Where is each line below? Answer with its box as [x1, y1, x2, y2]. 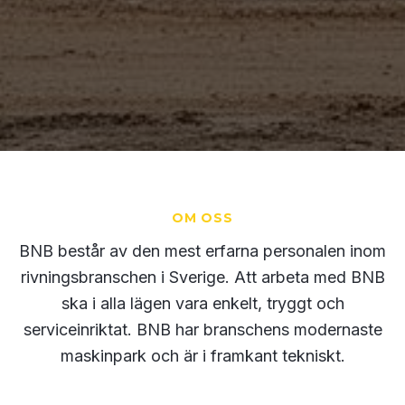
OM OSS [172, 210, 233, 227]
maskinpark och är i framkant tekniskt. [60, 346, 345, 366]
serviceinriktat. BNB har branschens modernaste [23, 320, 382, 340]
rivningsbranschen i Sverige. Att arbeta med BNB [20, 268, 385, 287]
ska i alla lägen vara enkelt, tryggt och [61, 294, 344, 314]
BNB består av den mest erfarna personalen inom [19, 241, 386, 261]
